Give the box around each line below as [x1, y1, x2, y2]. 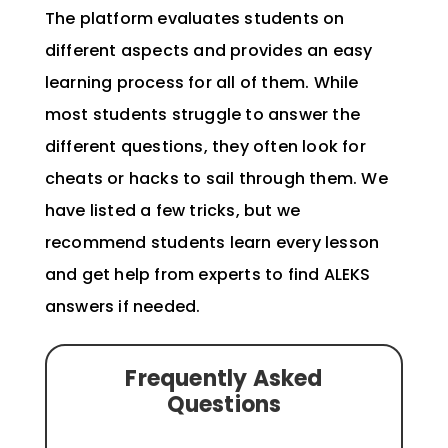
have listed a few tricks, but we [44, 198, 301, 222]
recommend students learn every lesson [44, 230, 380, 254]
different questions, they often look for [44, 134, 366, 158]
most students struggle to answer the [44, 102, 360, 126]
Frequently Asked [125, 363, 323, 395]
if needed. [114, 294, 205, 318]
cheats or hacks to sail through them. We [44, 166, 388, 190]
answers [44, 294, 115, 318]
